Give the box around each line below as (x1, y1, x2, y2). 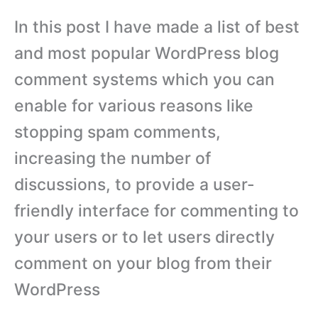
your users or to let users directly (14, 226, 275, 247)
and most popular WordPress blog (14, 43, 279, 63)
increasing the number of (14, 148, 211, 168)
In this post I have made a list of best (14, 16, 300, 37)
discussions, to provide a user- (14, 174, 255, 194)
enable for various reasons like (14, 95, 253, 116)
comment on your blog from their (14, 253, 272, 273)
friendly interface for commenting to (14, 200, 299, 221)
